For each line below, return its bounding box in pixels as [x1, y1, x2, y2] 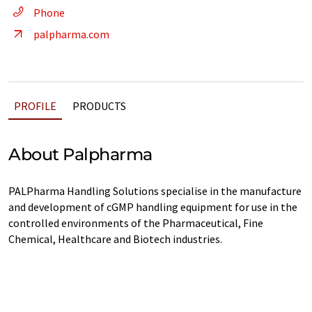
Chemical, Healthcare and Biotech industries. [8, 232, 222, 246]
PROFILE [14, 99, 56, 113]
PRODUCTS [72, 99, 126, 113]
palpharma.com [33, 27, 109, 41]
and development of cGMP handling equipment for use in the [8, 200, 297, 214]
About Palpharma [8, 144, 153, 164]
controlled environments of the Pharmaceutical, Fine [8, 216, 263, 230]
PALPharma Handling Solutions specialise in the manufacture [8, 184, 302, 198]
